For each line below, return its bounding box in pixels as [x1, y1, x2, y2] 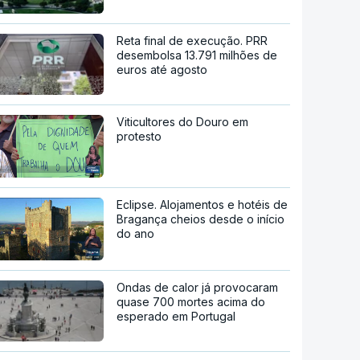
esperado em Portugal [117, 309, 236, 323]
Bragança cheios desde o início [117, 211, 285, 226]
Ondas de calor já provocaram [117, 280, 279, 294]
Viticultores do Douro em [117, 115, 249, 129]
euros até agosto [117, 63, 208, 77]
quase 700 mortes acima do [117, 294, 266, 309]
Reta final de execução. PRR [117, 34, 268, 48]
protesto [117, 129, 162, 144]
